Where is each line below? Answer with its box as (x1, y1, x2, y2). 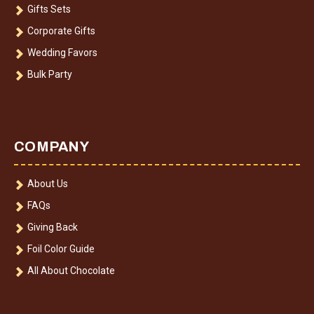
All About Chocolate (27, 265, 115, 277)
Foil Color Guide (27, 243, 95, 255)
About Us (27, 178, 68, 190)
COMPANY (14, 139, 89, 155)
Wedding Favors (27, 47, 97, 59)
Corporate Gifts (27, 25, 95, 37)
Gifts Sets (27, 4, 71, 15)
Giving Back (27, 221, 78, 233)
